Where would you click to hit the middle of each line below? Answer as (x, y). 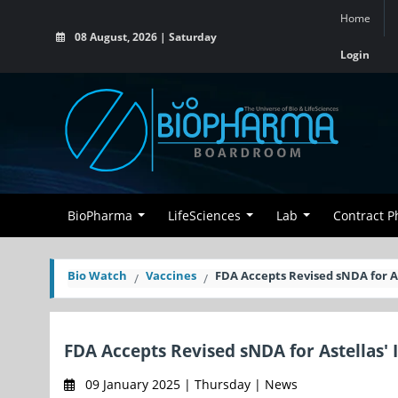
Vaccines (171, 275)
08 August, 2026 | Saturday (144, 36)
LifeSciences (204, 215)
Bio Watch (97, 275)
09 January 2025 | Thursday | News (190, 384)
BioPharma (100, 215)
